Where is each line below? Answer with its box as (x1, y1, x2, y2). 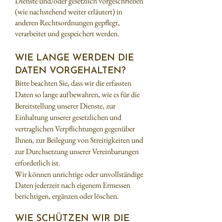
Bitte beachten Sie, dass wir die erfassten (15, 78, 131, 88)
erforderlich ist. (15, 158, 60, 168)
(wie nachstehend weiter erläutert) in (15, 6, 122, 17)
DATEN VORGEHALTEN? (15, 66, 126, 76)
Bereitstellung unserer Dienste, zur (15, 101, 115, 111)
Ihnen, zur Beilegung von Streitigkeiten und (15, 135, 143, 145)
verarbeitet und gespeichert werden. (15, 28, 119, 39)
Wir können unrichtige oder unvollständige (15, 169, 143, 179)
